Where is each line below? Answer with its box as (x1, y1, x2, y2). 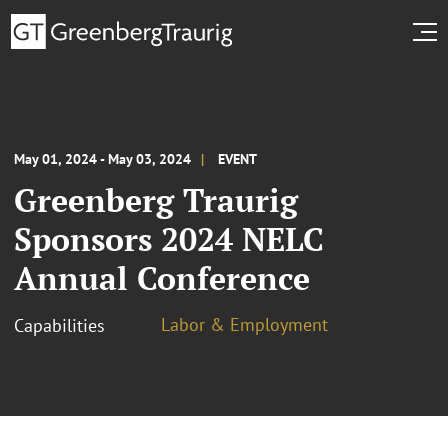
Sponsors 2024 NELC (14, 217, 324, 260)
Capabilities (14, 313, 105, 337)
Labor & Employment (161, 312, 328, 336)
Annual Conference (14, 256, 310, 299)
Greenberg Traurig (14, 178, 298, 221)
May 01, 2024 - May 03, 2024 (14, 149, 191, 168)
